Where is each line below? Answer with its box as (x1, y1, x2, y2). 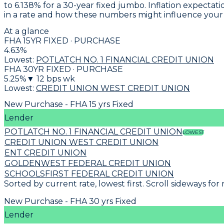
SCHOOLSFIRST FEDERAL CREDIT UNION (4, 168, 174, 178)
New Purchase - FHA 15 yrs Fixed (4, 99, 133, 109)
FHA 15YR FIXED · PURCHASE (4, 35, 120, 45)
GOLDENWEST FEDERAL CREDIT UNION (4, 158, 171, 168)
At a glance (4, 26, 49, 36)
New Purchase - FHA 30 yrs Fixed (4, 196, 136, 206)
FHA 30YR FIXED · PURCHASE (4, 64, 123, 74)
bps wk (44, 73, 75, 83)
